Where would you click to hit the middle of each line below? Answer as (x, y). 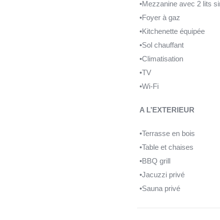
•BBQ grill (155, 161)
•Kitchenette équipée (172, 31)
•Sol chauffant (161, 45)
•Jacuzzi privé (162, 174)
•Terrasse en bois (167, 133)
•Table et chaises (166, 147)
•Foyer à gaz (160, 17)
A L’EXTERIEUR (167, 110)
